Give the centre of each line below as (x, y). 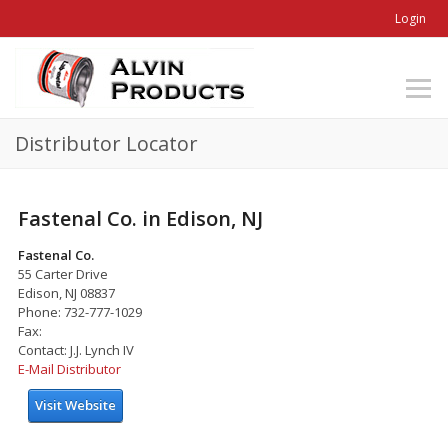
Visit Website (75, 404)
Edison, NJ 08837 (66, 292)
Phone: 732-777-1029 (80, 311)
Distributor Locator (106, 143)
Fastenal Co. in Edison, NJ (140, 218)
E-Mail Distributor (69, 368)
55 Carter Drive (63, 273)
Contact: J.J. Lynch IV (76, 349)
